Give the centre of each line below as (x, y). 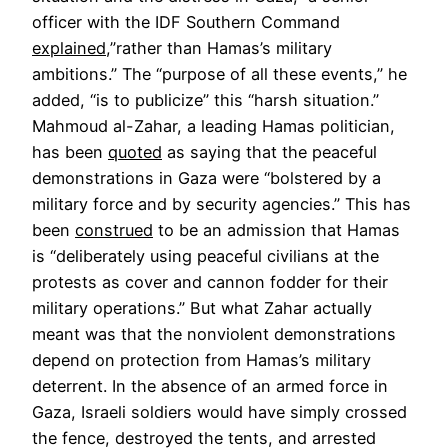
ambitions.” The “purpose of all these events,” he (219, 73)
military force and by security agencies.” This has (221, 203)
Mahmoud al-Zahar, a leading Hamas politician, (213, 125)
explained (69, 47)
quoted (135, 151)
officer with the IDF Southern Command (186, 21)
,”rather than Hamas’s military (219, 47)
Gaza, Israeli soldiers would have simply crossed (219, 411)
